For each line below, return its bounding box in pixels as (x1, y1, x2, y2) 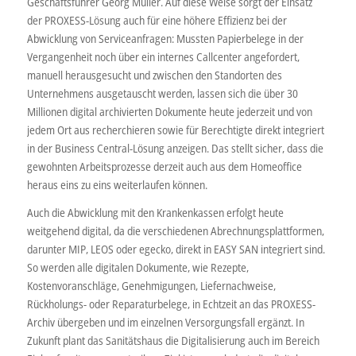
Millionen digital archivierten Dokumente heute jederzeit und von (26, 103, 312, 119)
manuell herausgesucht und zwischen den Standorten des (26, 67, 282, 83)
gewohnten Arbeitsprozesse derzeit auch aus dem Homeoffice (26, 158, 302, 174)
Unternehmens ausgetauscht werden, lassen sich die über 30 (26, 85, 298, 101)
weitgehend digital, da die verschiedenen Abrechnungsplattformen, (26, 222, 324, 238)
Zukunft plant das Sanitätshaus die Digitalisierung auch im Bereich (26, 332, 319, 348)
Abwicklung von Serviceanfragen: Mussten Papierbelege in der (26, 30, 304, 46)
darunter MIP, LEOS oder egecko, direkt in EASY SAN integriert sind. (26, 241, 325, 257)
